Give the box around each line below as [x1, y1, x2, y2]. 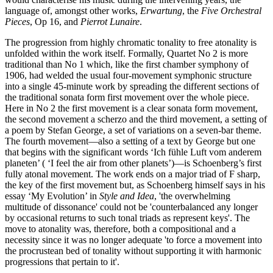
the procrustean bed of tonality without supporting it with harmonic [5, 245, 261, 256]
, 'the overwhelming [154, 190, 230, 201]
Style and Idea [99, 190, 154, 201]
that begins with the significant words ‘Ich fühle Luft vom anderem [5, 146, 261, 157]
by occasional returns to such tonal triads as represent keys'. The [5, 212, 250, 223]
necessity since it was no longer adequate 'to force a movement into [5, 234, 262, 245]
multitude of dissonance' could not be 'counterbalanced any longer [5, 201, 258, 212]
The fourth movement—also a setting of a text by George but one [5, 135, 255, 146]
